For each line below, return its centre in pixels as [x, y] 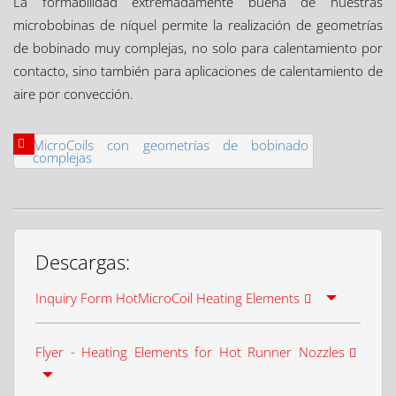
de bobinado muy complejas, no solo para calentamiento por [198, 47]
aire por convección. [73, 93]
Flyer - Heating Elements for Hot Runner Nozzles [190, 351]
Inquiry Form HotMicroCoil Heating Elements [168, 298]
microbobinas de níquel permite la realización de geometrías [198, 24]
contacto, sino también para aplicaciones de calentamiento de [198, 70]
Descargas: [83, 261]
